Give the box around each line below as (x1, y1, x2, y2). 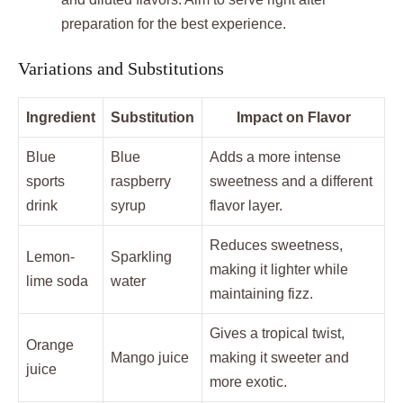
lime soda (26, 273, 88, 289)
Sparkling (111, 248, 172, 264)
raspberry (111, 173, 171, 189)
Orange (26, 336, 74, 353)
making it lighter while (210, 261, 348, 277)
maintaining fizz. (210, 285, 313, 301)
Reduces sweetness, (210, 237, 343, 253)
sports (26, 173, 65, 189)
